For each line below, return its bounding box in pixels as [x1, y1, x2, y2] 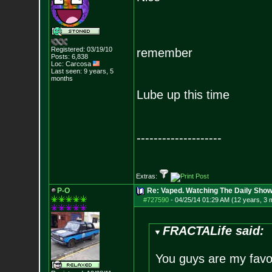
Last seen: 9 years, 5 [50, 67, 114, 75]
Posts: [50, 53, 70, 60]
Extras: [135, 172, 159, 180]
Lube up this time [136, 88, 229, 101]
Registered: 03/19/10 [50, 46, 112, 53]
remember [136, 46, 192, 59]
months [50, 75, 73, 82]
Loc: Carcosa [50, 60, 93, 67]
